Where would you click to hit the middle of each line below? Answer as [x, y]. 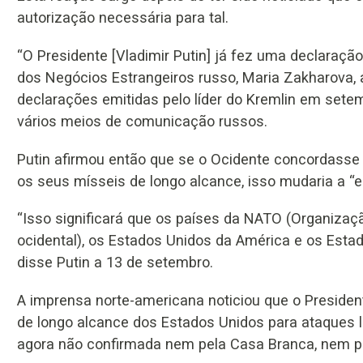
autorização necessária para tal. [123, 18]
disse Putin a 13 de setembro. [115, 263]
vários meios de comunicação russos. [142, 122]
